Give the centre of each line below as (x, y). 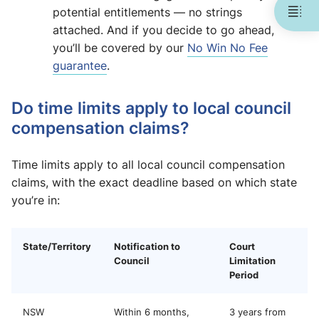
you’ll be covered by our (120, 48)
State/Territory (57, 247)
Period (244, 275)
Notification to (147, 247)
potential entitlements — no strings (147, 12)
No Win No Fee (228, 48)
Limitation (252, 261)
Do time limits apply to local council (151, 108)
